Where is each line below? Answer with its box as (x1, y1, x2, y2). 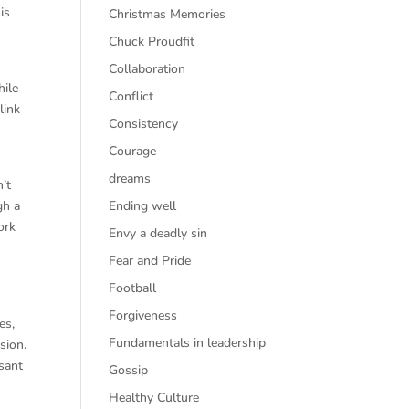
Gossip (109, 362, 149, 379)
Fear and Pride (109, 252, 192, 269)
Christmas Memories (109, 5, 226, 23)
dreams (109, 170, 152, 187)
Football (109, 279, 157, 297)
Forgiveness (109, 307, 178, 324)
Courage (109, 142, 157, 160)
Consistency (109, 115, 179, 132)
